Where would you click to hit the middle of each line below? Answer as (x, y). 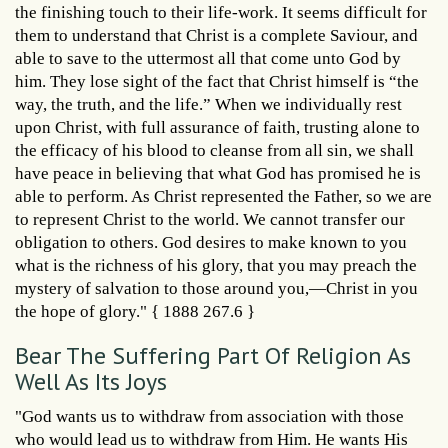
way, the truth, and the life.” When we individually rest (208, 104)
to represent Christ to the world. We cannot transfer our (210, 219)
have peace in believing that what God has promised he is (218, 173)
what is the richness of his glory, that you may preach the (216, 265)
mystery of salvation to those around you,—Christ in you (216, 288)
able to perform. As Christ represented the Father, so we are (223, 196)
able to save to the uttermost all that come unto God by (208, 58)
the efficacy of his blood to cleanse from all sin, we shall (214, 150)
